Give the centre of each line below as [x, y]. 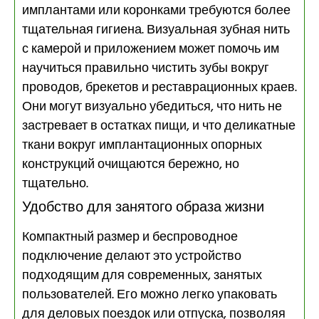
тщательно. [55, 184]
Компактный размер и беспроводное [130, 237]
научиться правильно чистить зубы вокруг [146, 68]
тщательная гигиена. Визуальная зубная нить [156, 30]
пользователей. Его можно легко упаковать [150, 295]
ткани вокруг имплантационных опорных [142, 145]
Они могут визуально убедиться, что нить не [152, 107]
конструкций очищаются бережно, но [131, 164]
